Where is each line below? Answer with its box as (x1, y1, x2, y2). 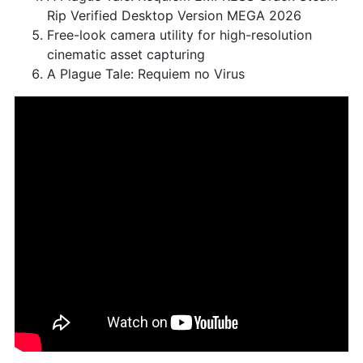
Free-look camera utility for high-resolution (46, 26, 312, 43)
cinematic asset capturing (46, 45, 205, 62)
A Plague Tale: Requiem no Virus (46, 65, 245, 82)
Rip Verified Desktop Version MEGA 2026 (46, 6, 301, 23)
